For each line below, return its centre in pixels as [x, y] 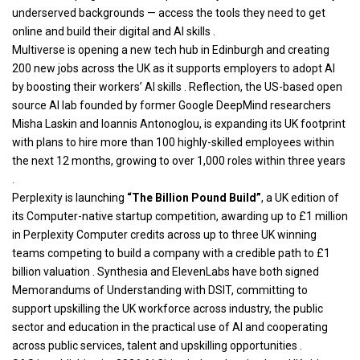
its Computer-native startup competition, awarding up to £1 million [180, 216]
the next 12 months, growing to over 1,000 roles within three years [179, 160]
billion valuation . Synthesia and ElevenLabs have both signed [166, 271]
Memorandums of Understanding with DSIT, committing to [160, 290]
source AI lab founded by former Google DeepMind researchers [172, 105]
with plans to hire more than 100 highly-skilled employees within [173, 142]
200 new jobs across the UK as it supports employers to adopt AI [174, 68]
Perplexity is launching [70, 197]
